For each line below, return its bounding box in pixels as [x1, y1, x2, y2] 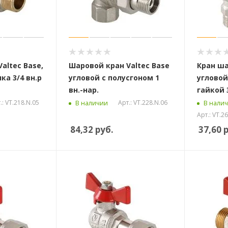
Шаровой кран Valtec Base [68, 61, 169, 71]
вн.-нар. [68, 85, 99, 95]
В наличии [75, 98, 108, 107]
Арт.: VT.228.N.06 [118, 98, 167, 107]
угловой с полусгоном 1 [68, 73, 159, 83]
